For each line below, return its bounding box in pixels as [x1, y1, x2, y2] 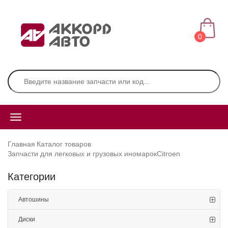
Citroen [157, 150, 180, 158]
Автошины [18, 196, 49, 203]
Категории [8, 171, 55, 182]
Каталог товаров [37, 140, 91, 148]
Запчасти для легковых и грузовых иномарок [8, 150, 157, 158]
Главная [8, 140, 35, 148]
